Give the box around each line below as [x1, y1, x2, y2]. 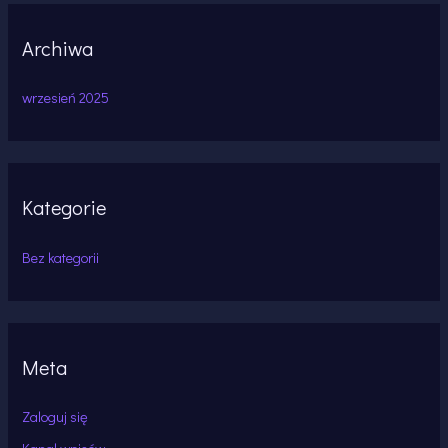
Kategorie [22, 194, 107, 221]
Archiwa [22, 35, 94, 62]
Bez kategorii [22, 247, 100, 267]
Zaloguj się [22, 406, 89, 426]
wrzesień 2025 [22, 88, 110, 108]
